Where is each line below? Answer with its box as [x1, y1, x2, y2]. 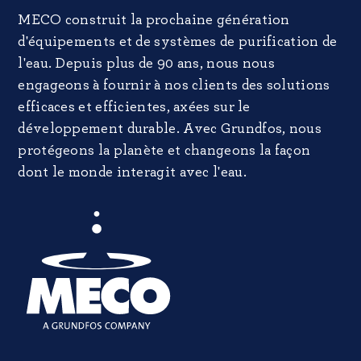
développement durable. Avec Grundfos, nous [18, 121, 322, 136]
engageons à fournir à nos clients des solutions [18, 77, 330, 93]
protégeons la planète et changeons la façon [18, 143, 311, 158]
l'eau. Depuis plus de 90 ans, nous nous [18, 56, 276, 71]
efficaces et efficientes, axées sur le [18, 99, 251, 114]
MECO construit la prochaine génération [18, 12, 290, 27]
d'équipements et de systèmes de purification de [18, 34, 338, 49]
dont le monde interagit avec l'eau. [18, 164, 247, 180]
